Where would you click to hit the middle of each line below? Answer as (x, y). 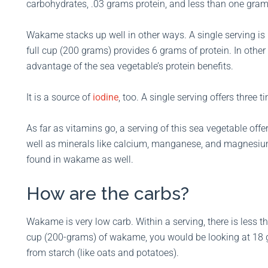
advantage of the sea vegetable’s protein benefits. (130, 66)
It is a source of (60, 98)
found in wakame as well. (81, 160)
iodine (106, 98)
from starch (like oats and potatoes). (103, 253)
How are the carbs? (108, 194)
